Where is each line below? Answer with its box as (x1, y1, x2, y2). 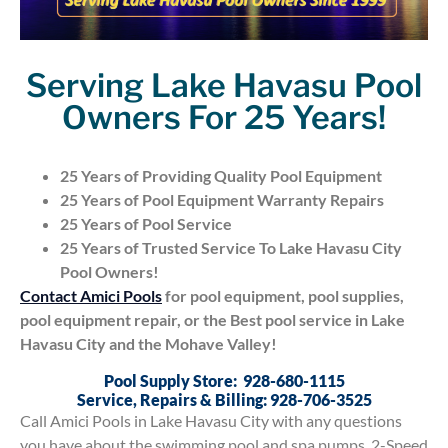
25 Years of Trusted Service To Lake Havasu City (60, 238, 402, 258)
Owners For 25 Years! (62, 98, 386, 138)
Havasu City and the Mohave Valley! (20, 334, 277, 354)
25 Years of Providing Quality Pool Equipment (60, 166, 382, 186)
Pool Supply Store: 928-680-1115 (103, 370, 345, 390)
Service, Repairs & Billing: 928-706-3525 (76, 389, 372, 409)
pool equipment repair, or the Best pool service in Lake (20, 310, 405, 330)
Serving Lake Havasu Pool (26, 66, 422, 106)
